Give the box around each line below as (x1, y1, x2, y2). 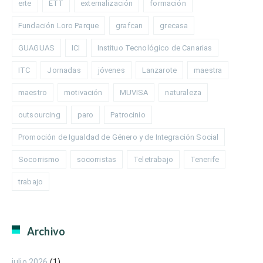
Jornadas (47, 65, 81, 75)
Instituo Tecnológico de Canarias (97, 43, 213, 52)
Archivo (27, 224, 66, 238)
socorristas (76, 154, 117, 164)
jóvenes (97, 65, 125, 75)
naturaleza (165, 87, 201, 97)
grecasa (160, 21, 188, 30)
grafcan (116, 21, 143, 30)
